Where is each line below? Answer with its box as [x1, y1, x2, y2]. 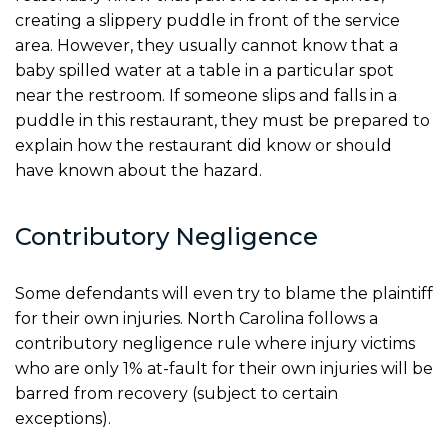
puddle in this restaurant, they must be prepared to [15, 110, 430, 130]
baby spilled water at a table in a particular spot [15, 60, 394, 80]
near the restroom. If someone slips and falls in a [15, 85, 397, 105]
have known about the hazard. [15, 160, 262, 180]
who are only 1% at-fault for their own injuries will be [15, 358, 433, 378]
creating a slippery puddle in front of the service [15, 10, 400, 30]
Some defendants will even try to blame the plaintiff [15, 283, 433, 303]
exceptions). [15, 408, 115, 428]
